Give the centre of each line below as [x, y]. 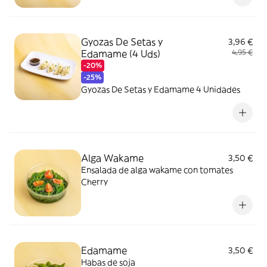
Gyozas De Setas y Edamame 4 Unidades [161, 89]
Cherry [94, 182]
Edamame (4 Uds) [121, 54]
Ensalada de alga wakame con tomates [157, 170]
